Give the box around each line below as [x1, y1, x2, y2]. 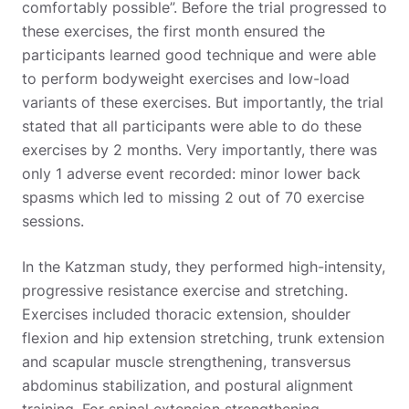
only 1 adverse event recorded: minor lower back [22, 163, 361, 183]
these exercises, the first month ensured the [22, 21, 325, 40]
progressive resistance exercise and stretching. [22, 280, 348, 299]
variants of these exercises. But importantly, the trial [22, 92, 383, 111]
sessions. [22, 211, 84, 230]
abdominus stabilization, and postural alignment [22, 375, 353, 394]
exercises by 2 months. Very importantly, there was [22, 140, 377, 159]
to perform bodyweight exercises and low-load [22, 68, 350, 88]
